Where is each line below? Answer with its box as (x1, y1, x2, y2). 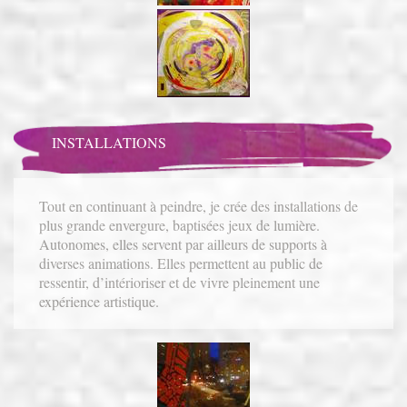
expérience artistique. (39, 291, 160, 311)
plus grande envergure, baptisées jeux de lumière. (39, 214, 321, 234)
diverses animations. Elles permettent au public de (39, 253, 323, 273)
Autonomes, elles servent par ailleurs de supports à (39, 233, 328, 253)
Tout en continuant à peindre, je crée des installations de (39, 195, 359, 215)
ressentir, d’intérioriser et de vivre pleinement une (39, 272, 321, 292)
